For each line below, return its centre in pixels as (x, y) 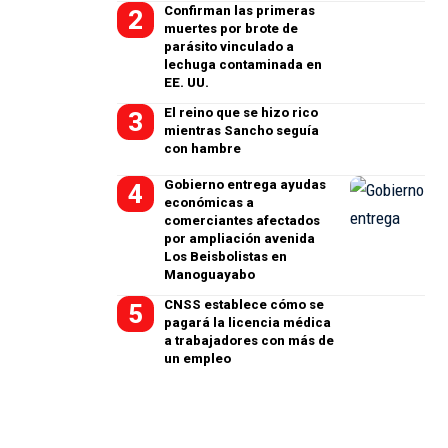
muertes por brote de (231, 28)
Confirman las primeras (240, 10)
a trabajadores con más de (249, 340)
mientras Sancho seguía (242, 130)
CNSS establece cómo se (244, 304)
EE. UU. (187, 82)
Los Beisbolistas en (226, 256)
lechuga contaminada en (243, 64)
